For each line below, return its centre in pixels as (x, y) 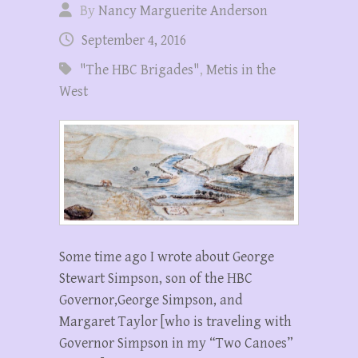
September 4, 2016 (134, 41)
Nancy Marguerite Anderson (183, 11)
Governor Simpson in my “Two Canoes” (176, 343)
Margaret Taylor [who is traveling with (175, 321)
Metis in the (241, 70)
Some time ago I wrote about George (167, 257)
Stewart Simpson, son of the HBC (156, 278)
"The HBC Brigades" (140, 70)
